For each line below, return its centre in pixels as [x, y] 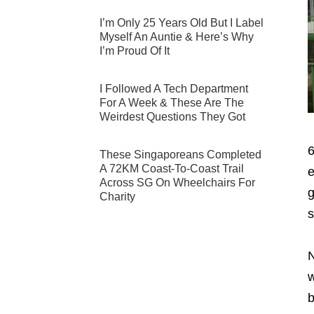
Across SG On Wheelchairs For [177, 183]
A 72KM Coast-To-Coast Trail [172, 169]
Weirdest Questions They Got [172, 117]
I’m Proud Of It [135, 51]
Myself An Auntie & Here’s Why [177, 37]
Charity [117, 197]
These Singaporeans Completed [180, 155]
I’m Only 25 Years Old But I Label [182, 23]
